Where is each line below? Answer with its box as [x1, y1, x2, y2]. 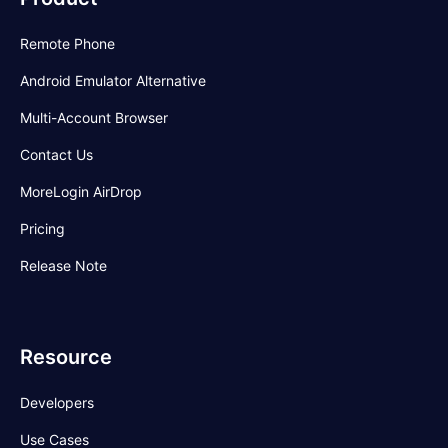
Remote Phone [20, 35, 115, 53]
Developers [20, 394, 94, 412]
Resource [20, 345, 112, 370]
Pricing [20, 220, 65, 238]
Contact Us [20, 146, 93, 164]
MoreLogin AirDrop [20, 183, 142, 201]
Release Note [20, 257, 107, 275]
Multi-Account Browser [20, 109, 168, 127]
